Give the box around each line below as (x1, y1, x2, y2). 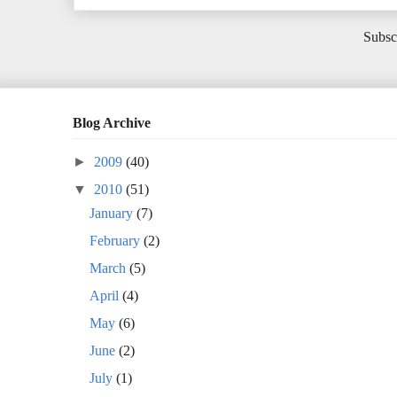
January (90, 205, 137, 221)
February (90, 232, 144, 248)
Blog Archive (73, 115, 151, 131)
